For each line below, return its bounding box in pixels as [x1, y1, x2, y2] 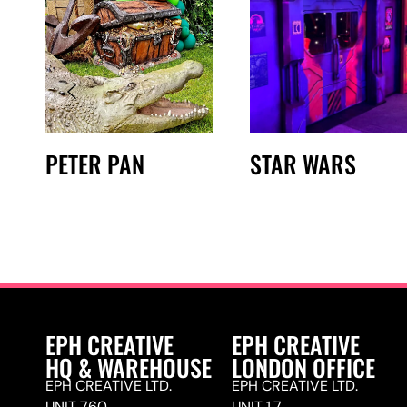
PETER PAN [45, 145, 144, 181]
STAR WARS [250, 145, 356, 181]
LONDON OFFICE [232, 349, 376, 384]
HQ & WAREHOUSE [45, 349, 212, 384]
